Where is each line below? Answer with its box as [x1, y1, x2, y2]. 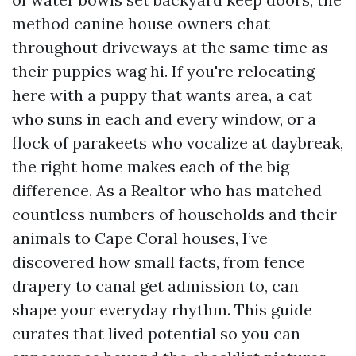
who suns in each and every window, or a [12, 109, 316, 129]
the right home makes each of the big [12, 157, 289, 176]
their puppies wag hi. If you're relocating [12, 61, 315, 81]
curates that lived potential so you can [12, 323, 300, 343]
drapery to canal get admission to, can [12, 276, 299, 296]
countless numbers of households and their [12, 204, 337, 224]
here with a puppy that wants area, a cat [12, 85, 312, 105]
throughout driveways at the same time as [12, 37, 328, 57]
